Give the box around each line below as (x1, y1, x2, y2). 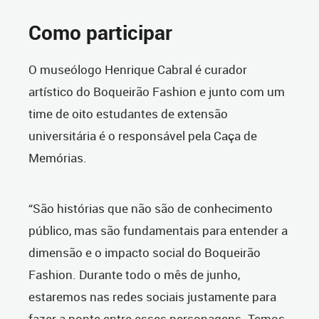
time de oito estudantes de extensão (28, 105, 228, 122)
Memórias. (28, 150, 87, 167)
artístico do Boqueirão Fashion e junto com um (28, 83, 285, 100)
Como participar (28, 19, 172, 46)
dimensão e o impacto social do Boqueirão (28, 244, 261, 261)
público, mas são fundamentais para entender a (28, 222, 288, 239)
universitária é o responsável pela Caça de (28, 127, 257, 145)
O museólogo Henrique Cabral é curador (28, 61, 247, 78)
